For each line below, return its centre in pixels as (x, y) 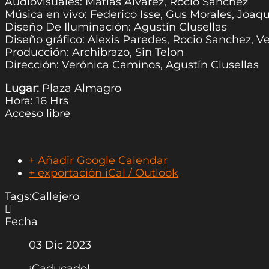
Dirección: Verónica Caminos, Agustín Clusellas (132, 65)
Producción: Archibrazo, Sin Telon (94, 53)
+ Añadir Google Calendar (98, 161)
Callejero (56, 197)
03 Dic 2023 (60, 245)
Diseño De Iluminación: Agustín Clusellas (116, 27)
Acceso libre (38, 114)
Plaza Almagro (80, 89)
